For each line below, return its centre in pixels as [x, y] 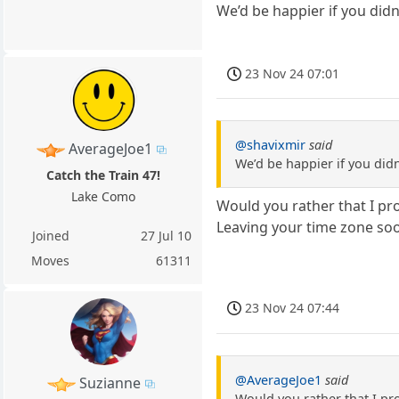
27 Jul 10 [167, 236]
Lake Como [104, 197]
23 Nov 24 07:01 [293, 74]
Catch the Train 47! [104, 175]
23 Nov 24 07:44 [293, 308]
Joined [50, 236]
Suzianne [110, 383]
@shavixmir [271, 145]
